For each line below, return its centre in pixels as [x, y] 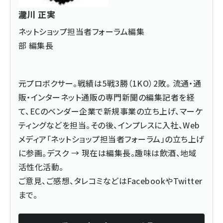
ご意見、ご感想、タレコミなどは [73, 180]
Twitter [188, 180]
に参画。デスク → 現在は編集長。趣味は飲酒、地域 [108, 153]
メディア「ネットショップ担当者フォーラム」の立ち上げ [111, 139]
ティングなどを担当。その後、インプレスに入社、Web [109, 125]
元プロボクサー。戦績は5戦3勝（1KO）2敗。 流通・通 [110, 83]
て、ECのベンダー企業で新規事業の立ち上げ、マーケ [111, 111]
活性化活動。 [41, 167]
